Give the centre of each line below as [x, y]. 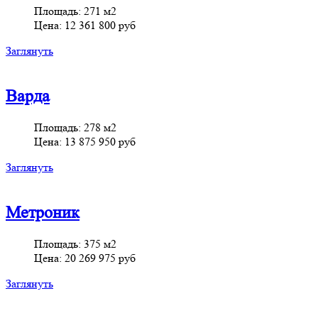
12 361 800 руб [100, 26]
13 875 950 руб [100, 142]
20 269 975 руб [100, 258]
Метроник [43, 212]
